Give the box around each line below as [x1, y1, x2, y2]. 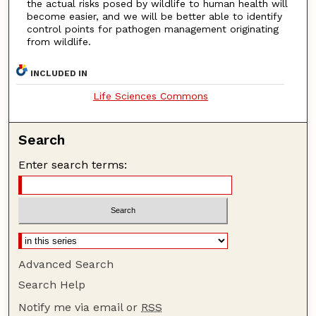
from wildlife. [26, 35, 91, 47]
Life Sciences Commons [92, 90, 208, 102]
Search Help [18, 278, 86, 292]
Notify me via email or [18, 300, 142, 315]
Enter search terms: [18, 157, 128, 171]
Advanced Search [18, 257, 114, 272]
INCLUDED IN [30, 68, 88, 78]
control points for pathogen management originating [26, 23, 279, 35]
